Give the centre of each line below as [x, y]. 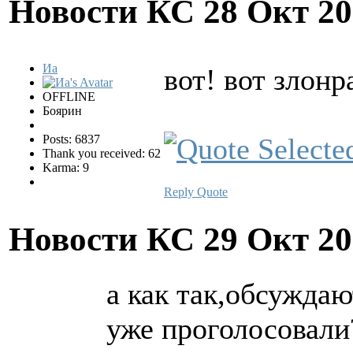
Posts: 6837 [71, 139]
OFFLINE [69, 96]
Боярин [62, 110]
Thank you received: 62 [102, 153]
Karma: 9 [66, 167]
